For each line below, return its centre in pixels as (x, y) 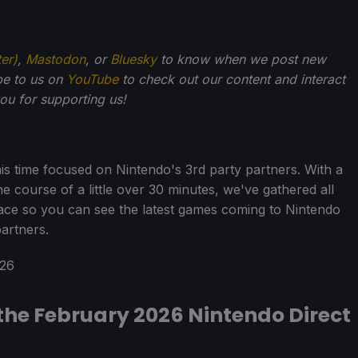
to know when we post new (241, 59)
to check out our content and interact (232, 79)
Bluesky (133, 59)
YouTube (92, 79)
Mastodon (56, 59)
